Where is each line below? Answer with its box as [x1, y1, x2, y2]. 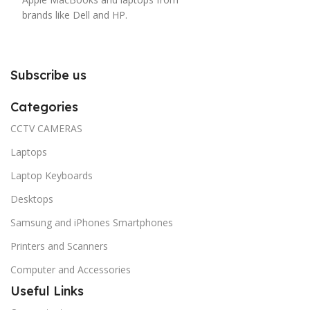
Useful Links [10, 283, 84, 300]
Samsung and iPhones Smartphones [10, 216, 173, 230]
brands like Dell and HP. [22, 8, 127, 22]
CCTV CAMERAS [10, 122, 82, 136]
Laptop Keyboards [10, 169, 93, 183]
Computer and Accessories [10, 263, 131, 277]
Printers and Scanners [10, 239, 108, 253]
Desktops [10, 192, 53, 206]
